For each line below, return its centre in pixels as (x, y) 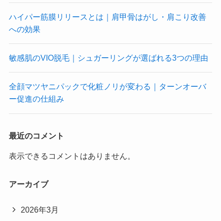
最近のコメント (36, 135)
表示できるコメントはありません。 (72, 156)
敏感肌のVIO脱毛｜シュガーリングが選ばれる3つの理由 (108, 58)
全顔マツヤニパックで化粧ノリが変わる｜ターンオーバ (107, 87)
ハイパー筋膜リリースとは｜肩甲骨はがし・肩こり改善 (107, 17)
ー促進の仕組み (36, 99)
